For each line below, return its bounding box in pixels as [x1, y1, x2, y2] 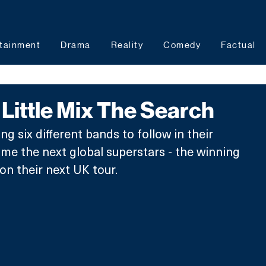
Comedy [163, 40, 201, 50]
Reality [110, 40, 143, 50]
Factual [221, 40, 256, 50]
